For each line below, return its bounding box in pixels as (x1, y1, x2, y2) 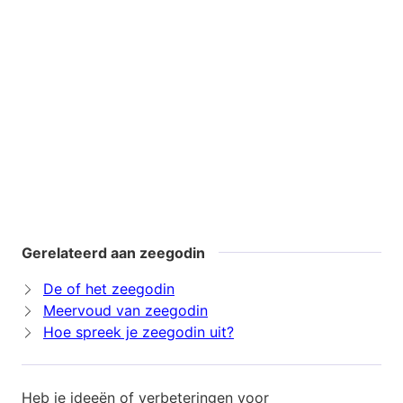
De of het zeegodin (43, 280, 175, 299)
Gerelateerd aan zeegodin (22, 244, 205, 263)
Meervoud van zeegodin (43, 301, 208, 320)
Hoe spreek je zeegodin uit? (43, 323, 234, 342)
